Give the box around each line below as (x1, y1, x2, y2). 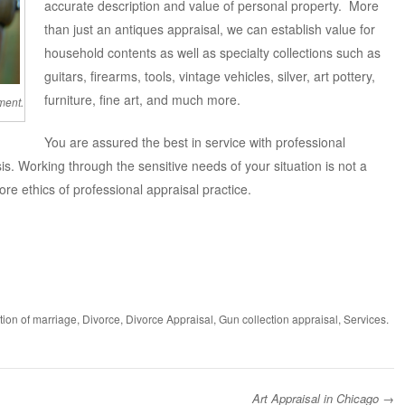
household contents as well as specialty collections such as (43, 42, 381, 61)
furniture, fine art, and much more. (43, 89, 240, 108)
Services (343, 310, 386, 326)
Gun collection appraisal (218, 310, 338, 326)
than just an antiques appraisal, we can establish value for (43, 19, 375, 38)
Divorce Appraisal (125, 310, 213, 326)
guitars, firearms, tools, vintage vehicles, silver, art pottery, (43, 66, 375, 85)
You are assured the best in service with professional (43, 132, 345, 151)
